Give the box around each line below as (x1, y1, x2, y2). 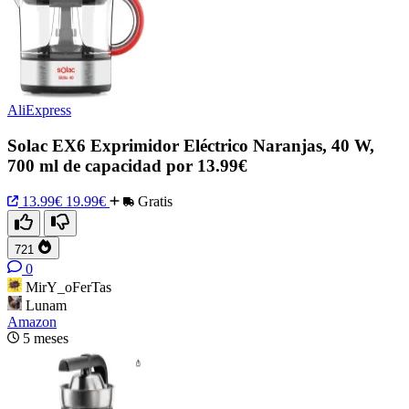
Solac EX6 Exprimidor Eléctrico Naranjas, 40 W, (7, 136, 374, 156)
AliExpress (7, 102, 71, 119)
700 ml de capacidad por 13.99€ (7, 156, 247, 176)
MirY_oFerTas (26, 278, 111, 295)
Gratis (134, 193, 173, 209)
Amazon (7, 313, 57, 330)
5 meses (23, 330, 68, 346)
